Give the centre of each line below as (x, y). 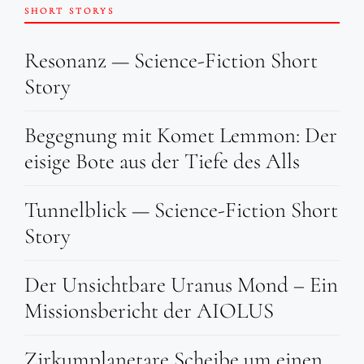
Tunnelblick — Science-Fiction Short (181, 210)
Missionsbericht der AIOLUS (149, 310)
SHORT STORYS (69, 11)
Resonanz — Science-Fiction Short (171, 60)
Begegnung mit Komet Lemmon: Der (181, 135)
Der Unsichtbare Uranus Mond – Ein (181, 284)
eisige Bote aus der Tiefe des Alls (162, 161)
